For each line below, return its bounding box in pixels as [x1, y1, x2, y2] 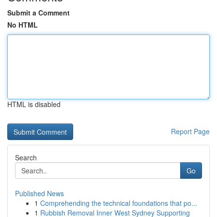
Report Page [171, 126, 210, 136]
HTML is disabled [7, 99, 61, 109]
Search [15, 153, 37, 162]
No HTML [7, 20, 38, 30]
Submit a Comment [7, 8, 70, 17]
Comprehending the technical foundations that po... [40, 198, 197, 208]
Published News [15, 188, 64, 198]
